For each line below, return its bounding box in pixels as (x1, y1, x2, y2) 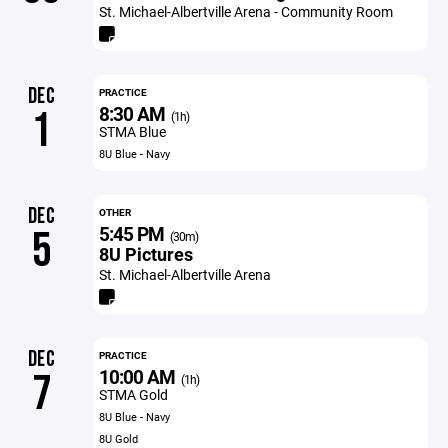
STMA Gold (98, 385, 168, 404)
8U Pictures (98, 242, 193, 266)
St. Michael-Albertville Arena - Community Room (98, 2, 393, 21)
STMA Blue (98, 122, 166, 141)
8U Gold (98, 431, 138, 446)
